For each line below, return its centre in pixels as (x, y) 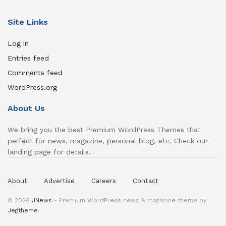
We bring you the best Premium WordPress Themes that (104, 130)
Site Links (28, 22)
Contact (146, 181)
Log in (18, 44)
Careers (104, 181)
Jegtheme (23, 210)
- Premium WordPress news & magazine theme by (129, 200)
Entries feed (28, 58)
